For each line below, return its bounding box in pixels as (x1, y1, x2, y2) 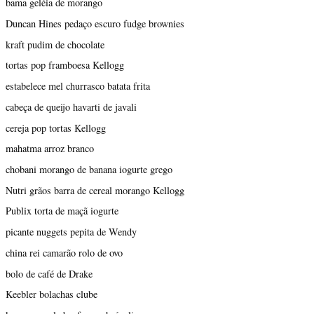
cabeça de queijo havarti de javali (6, 100, 137, 114)
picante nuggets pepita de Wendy (6, 225, 137, 239)
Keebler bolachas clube (6, 287, 97, 301)
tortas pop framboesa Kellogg (6, 58, 124, 72)
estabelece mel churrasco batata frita (6, 79, 150, 93)
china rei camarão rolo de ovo (6, 245, 123, 259)
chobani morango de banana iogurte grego (6, 163, 172, 177)
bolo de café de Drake (6, 266, 93, 280)
